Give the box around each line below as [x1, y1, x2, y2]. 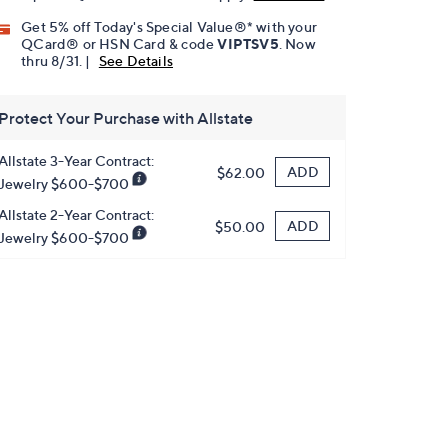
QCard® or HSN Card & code [21, 35, 218, 53]
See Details [98, 52, 174, 70]
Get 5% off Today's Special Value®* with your [21, 18, 318, 36]
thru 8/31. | [21, 52, 94, 70]
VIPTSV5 [217, 35, 279, 53]
